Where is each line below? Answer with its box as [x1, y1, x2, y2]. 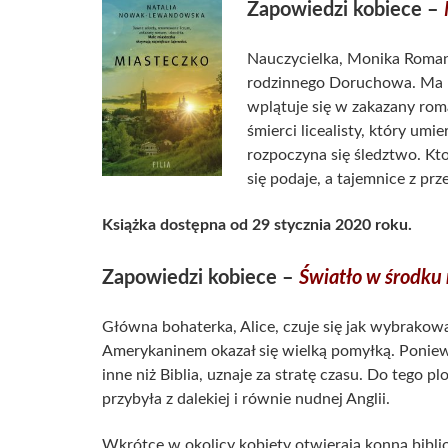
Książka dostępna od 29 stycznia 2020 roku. [102, 217, 412, 234]
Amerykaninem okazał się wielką [102, 343, 331, 360]
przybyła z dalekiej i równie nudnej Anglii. [102, 391, 390, 408]
